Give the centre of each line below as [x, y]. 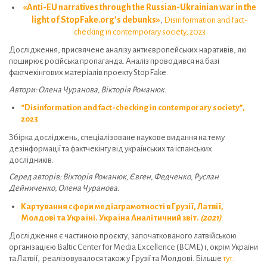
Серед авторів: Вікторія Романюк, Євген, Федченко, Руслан [114, 177]
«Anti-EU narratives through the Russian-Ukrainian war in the [139, 7]
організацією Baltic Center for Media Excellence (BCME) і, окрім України [133, 247]
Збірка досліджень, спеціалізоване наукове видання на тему [117, 137]
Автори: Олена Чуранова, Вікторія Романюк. [88, 89]
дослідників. [32, 160]
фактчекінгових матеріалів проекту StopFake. [89, 73]
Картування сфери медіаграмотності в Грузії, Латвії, [122, 206]
